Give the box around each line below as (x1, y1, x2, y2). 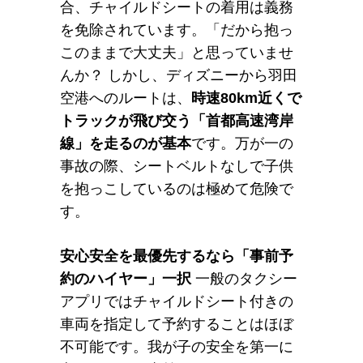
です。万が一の (191, 135, 293, 152)
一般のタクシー (191, 270, 297, 287)
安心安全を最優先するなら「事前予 (60, 247, 293, 264)
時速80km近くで (191, 89, 301, 106)
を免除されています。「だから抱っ (60, 21, 293, 38)
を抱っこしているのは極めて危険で (60, 180, 293, 197)
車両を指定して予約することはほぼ (60, 315, 293, 332)
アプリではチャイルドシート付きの (60, 293, 293, 310)
